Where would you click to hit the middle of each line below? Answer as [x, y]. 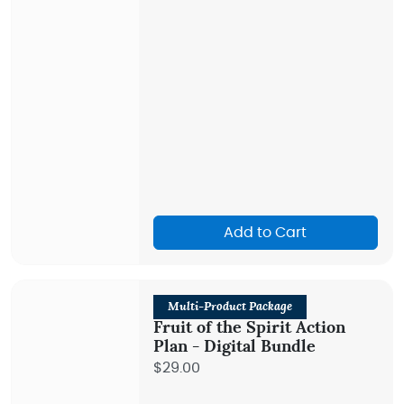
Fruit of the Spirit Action [249, 328]
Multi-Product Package [230, 307]
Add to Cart [266, 233]
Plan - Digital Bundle [234, 347]
